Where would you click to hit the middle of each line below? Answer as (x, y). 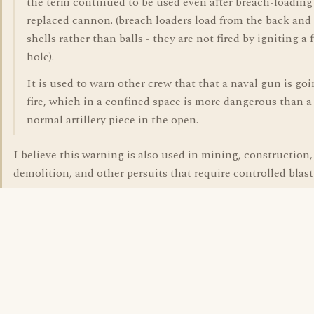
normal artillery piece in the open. (112, 120)
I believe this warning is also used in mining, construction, (163, 155)
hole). (40, 57)
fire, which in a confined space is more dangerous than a (169, 102)
